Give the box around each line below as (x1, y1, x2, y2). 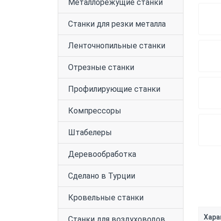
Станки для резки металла (68, 19, 166, 29)
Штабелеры (68, 128, 112, 137)
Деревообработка (68, 149, 136, 159)
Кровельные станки (68, 193, 144, 202)
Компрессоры (68, 106, 121, 115)
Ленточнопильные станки (68, 41, 165, 50)
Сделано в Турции (68, 171, 135, 181)
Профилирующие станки (68, 84, 160, 94)
